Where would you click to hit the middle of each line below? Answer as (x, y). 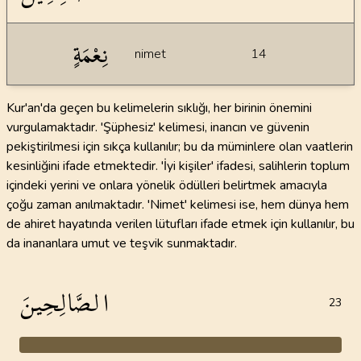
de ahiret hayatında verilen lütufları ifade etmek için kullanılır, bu (180, 224)
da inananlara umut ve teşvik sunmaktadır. (122, 243)
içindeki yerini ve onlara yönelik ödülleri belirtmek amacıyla (167, 185)
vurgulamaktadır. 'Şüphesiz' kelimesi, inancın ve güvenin (158, 127)
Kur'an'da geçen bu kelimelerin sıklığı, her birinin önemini (159, 108)
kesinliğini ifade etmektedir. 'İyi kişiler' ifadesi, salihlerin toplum (178, 166)
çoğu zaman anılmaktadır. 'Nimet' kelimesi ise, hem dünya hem (178, 205)
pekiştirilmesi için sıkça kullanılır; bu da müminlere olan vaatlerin (180, 147)
